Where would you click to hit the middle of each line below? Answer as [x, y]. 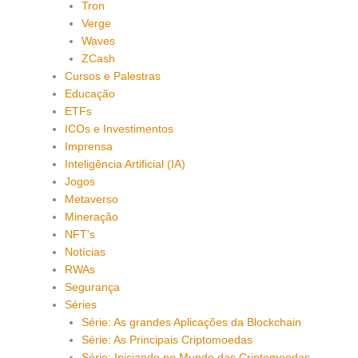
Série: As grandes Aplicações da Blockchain [191, 323]
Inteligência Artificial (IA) [125, 165]
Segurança [93, 288]
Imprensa [89, 147]
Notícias [86, 253]
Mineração [92, 217]
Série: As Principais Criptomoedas [167, 340]
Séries [81, 305]
